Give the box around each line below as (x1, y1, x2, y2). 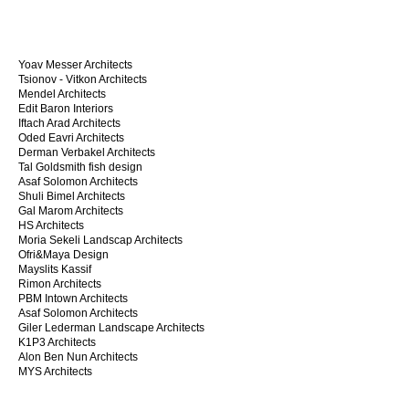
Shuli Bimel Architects (18, 190, 125, 203)
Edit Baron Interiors (18, 102, 113, 115)
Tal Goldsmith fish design (18, 161, 142, 173)
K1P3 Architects (18, 336, 96, 349)
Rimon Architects (18, 278, 101, 290)
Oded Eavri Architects (18, 131, 124, 144)
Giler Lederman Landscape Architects (18, 321, 204, 334)
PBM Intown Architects (18, 292, 128, 305)
